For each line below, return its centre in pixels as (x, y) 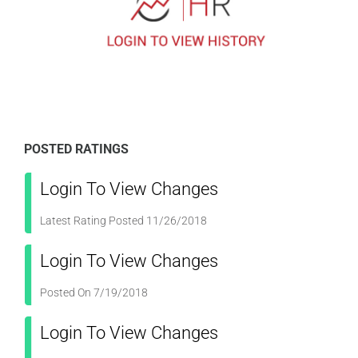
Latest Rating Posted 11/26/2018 (123, 220)
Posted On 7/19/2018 (94, 292)
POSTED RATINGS (76, 149)
